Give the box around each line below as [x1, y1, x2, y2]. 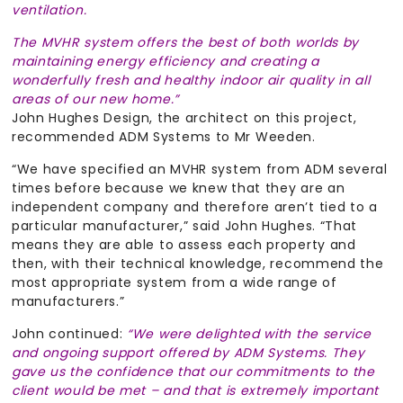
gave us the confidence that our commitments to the [11, 363, 375, 381]
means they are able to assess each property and [11, 236, 356, 255]
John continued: [11, 325, 123, 344]
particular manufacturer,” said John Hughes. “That [11, 217, 358, 236]
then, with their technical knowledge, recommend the [11, 255, 384, 273]
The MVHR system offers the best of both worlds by [11, 33, 360, 52]
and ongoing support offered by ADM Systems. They [11, 344, 365, 363]
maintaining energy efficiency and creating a [11, 52, 319, 71]
